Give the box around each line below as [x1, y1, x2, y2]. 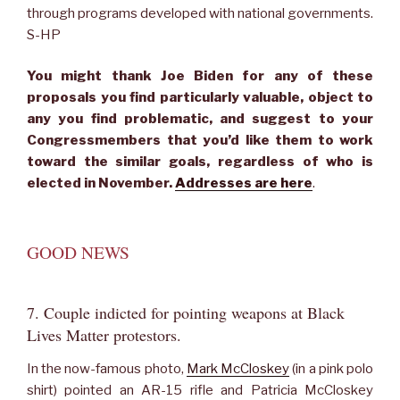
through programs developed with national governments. [27, 4, 373, 21]
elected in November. [27, 175, 175, 192]
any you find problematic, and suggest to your [27, 111, 373, 128]
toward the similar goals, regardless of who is [27, 154, 373, 171]
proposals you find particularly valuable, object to [27, 89, 373, 106]
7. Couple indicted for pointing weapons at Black [27, 301, 345, 323]
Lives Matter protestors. [27, 323, 181, 346]
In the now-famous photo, [27, 361, 187, 378]
